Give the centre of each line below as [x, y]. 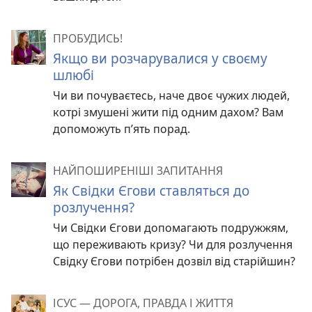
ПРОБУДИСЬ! [88, 38]
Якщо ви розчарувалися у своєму [160, 58]
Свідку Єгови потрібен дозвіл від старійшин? [174, 261]
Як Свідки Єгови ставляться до [151, 190]
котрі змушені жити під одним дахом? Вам [168, 112]
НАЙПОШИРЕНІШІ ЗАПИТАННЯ [138, 171]
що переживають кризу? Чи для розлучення [173, 244]
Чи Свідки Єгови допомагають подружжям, [171, 228]
